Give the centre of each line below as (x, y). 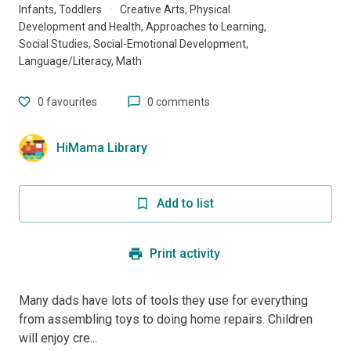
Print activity (185, 254)
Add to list (185, 204)
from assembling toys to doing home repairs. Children (166, 320)
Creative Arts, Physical (175, 10)
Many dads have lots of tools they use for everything (163, 301)
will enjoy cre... (58, 338)
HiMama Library (102, 148)
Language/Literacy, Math (80, 62)
